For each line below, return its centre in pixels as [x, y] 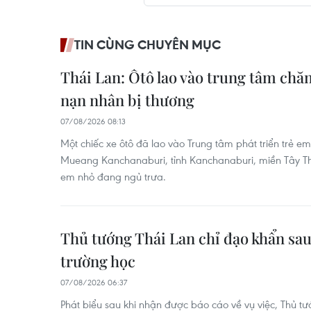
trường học [98, 261]
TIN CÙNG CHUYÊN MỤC [148, 44]
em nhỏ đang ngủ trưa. [113, 176]
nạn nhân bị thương [127, 100]
